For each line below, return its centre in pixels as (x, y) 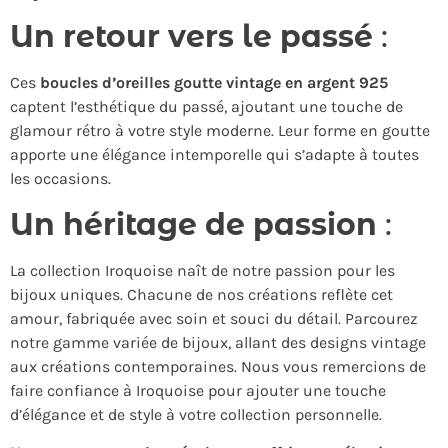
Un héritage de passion (193, 224)
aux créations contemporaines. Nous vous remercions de (218, 366)
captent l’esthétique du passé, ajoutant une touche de (206, 106)
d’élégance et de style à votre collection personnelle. (196, 414)
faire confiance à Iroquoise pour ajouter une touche (198, 390)
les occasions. (60, 178)
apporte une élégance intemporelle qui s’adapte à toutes (214, 154)
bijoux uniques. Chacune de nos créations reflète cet (201, 294)
